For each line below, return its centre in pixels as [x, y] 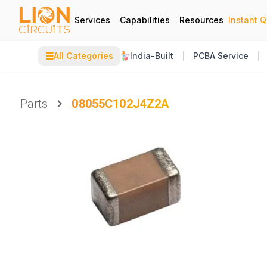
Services [92, 20]
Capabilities [145, 20]
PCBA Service [221, 56]
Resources [201, 20]
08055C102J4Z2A [120, 104]
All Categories [83, 56]
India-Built [152, 56]
